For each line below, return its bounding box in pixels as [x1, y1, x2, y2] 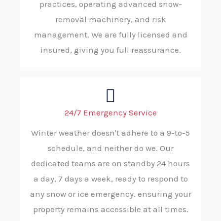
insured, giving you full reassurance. [40, 45, 181, 55]
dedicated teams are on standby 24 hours [31, 158, 190, 169]
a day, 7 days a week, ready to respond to [33, 174, 188, 184]
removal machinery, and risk [55, 14, 166, 25]
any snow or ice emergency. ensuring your [30, 189, 191, 199]
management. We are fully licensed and [34, 30, 187, 40]
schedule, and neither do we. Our [47, 143, 174, 153]
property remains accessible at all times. [33, 204, 188, 215]
